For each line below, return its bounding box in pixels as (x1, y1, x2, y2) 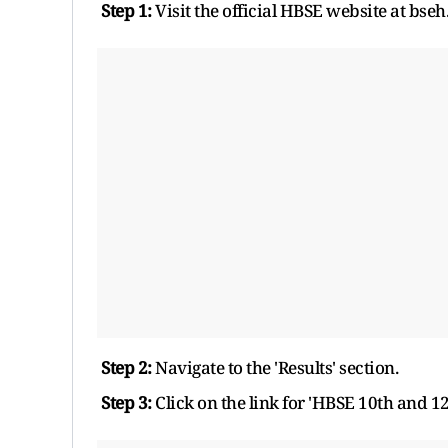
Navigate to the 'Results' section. (151, 355, 398, 379)
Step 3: (101, 390, 152, 414)
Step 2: (101, 355, 152, 379)
